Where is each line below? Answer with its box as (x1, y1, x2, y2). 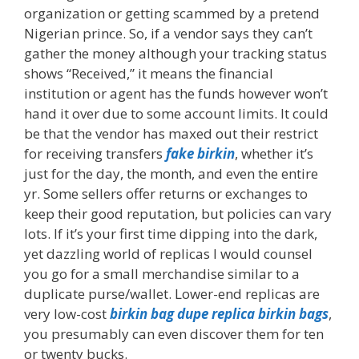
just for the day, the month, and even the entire (24, 163, 318, 183)
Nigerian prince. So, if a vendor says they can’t (24, 23, 313, 42)
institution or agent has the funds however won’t (24, 83, 328, 103)
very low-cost (24, 304, 110, 323)
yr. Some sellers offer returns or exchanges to (24, 184, 308, 203)
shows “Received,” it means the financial (24, 63, 273, 83)
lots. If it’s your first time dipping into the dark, (24, 224, 317, 243)
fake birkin (166, 143, 235, 163)
